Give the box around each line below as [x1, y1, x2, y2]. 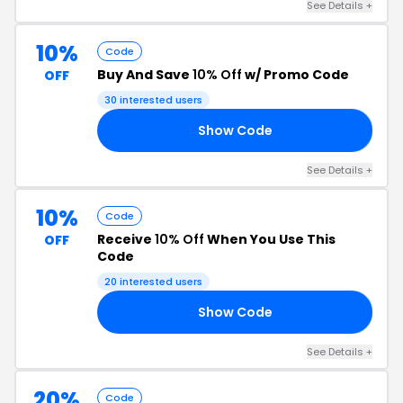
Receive [97, 230, 155, 248]
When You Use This [204, 230, 336, 248]
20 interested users [104, 274, 202, 289]
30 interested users [104, 93, 202, 107]
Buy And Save [97, 66, 193, 84]
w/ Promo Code [242, 66, 349, 84]
